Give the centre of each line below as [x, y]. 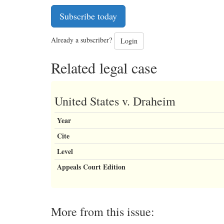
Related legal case [104, 68]
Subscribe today [88, 16]
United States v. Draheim [115, 101]
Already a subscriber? [82, 40]
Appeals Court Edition [91, 167]
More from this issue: [103, 212]
